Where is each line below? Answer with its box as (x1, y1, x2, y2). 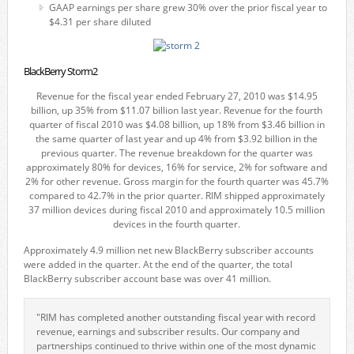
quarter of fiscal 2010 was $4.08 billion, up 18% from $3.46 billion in (28, 118, 325, 131)
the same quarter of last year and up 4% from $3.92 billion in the (36, 132, 318, 145)
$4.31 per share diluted (48, 15, 151, 28)
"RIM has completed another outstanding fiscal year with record (36, 311, 315, 324)
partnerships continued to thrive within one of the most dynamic (36, 339, 316, 352)
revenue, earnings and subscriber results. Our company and (36, 325, 299, 338)
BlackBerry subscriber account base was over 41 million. (23, 272, 271, 285)
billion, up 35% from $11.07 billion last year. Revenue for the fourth (31, 104, 323, 117)
